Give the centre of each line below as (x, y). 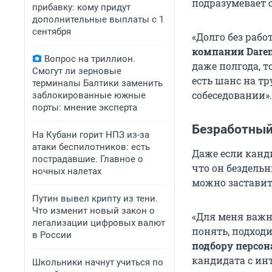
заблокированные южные (89, 95)
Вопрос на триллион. (90, 59)
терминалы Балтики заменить (97, 83)
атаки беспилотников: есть (91, 147)
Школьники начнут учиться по (98, 262)
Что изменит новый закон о (93, 211)
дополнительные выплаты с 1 (98, 19)
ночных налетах (67, 171)
